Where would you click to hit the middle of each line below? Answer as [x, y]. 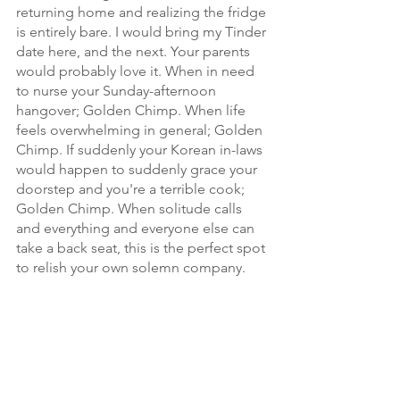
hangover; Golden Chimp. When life [133, 111]
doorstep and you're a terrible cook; [132, 189]
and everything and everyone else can [137, 229]
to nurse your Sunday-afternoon [118, 91]
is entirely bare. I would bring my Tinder [143, 32]
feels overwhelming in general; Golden [141, 130]
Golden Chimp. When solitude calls [131, 209]
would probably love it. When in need [137, 71]
